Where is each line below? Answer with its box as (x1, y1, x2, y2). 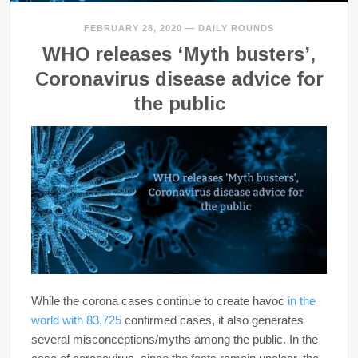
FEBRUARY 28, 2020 (84, 22, 182, 33)
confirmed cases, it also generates (124, 313, 304, 328)
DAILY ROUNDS (198, 22, 274, 33)
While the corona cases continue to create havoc (30, 294, 288, 308)
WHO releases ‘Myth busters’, (42, 43, 316, 66)
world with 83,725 (30, 313, 125, 328)
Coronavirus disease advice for (34, 68, 324, 90)
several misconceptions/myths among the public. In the (30, 332, 318, 347)
